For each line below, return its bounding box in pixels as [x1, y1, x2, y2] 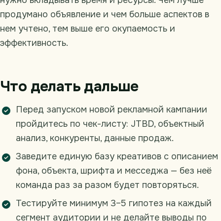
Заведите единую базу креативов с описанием [16, 151, 218, 162]
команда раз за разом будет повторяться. [16, 180, 199, 191]
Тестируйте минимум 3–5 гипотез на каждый [16, 198, 212, 209]
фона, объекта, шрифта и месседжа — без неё [16, 165, 212, 177]
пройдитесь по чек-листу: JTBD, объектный [16, 118, 204, 130]
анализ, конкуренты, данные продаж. [16, 133, 174, 144]
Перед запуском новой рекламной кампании [16, 104, 207, 115]
